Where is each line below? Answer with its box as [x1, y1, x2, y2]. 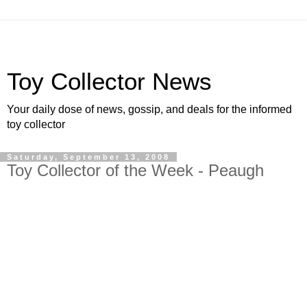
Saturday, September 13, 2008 [7, 153, 170, 161]
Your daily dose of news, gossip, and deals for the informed [7, 103, 292, 115]
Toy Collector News [7, 69, 212, 95]
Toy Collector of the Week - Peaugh [7, 161, 264, 180]
